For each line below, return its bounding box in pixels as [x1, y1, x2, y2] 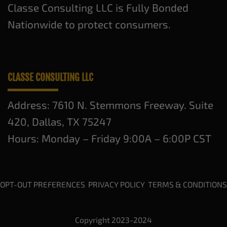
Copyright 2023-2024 [75, 214, 152, 224]
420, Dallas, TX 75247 [8, 115, 111, 128]
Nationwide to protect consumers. [8, 17, 171, 30]
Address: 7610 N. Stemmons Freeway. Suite [8, 98, 213, 111]
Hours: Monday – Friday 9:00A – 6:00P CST [8, 131, 211, 144]
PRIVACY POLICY [88, 179, 145, 189]
